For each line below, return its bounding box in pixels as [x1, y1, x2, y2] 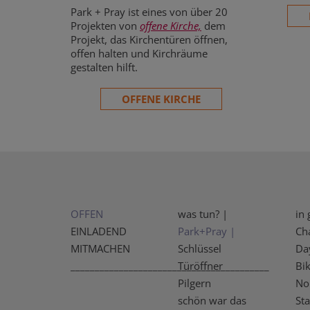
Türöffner [178, 258, 223, 273]
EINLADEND [71, 224, 127, 238]
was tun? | [178, 206, 228, 221]
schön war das [178, 293, 246, 307]
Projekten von [71, 18, 140, 33]
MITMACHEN [71, 241, 130, 255]
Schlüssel [178, 241, 221, 255]
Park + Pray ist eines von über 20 [71, 4, 228, 19]
